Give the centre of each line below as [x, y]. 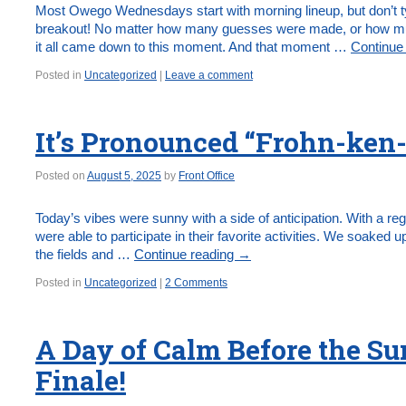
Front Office [207, 176]
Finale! [81, 380]
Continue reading [186, 254]
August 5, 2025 [124, 176]
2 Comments [196, 283]
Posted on [60, 176]
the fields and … [85, 254]
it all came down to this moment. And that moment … [193, 47]
